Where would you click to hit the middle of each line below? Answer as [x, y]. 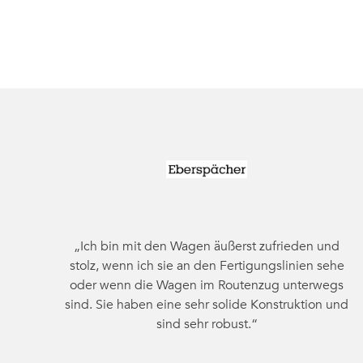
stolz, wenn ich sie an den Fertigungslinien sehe [207, 266]
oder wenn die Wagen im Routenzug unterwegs [207, 285]
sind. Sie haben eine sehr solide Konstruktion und [207, 305]
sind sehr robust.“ [207, 324]
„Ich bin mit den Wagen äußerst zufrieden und [207, 246]
